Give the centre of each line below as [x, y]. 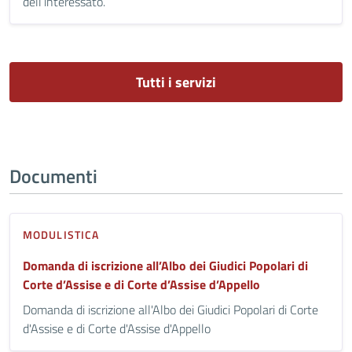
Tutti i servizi [176, 82]
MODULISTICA [61, 234]
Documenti [53, 176]
